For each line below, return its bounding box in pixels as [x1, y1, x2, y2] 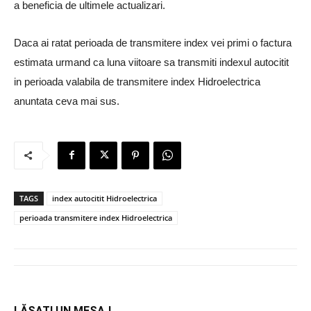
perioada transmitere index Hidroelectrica [19, 212, 172, 223]
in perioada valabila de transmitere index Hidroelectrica [14, 75, 260, 87]
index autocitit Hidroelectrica [52, 192, 157, 203]
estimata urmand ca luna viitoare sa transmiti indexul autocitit [14, 56, 289, 68]
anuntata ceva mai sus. [14, 94, 119, 107]
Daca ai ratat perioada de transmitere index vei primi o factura [14, 36, 292, 49]
